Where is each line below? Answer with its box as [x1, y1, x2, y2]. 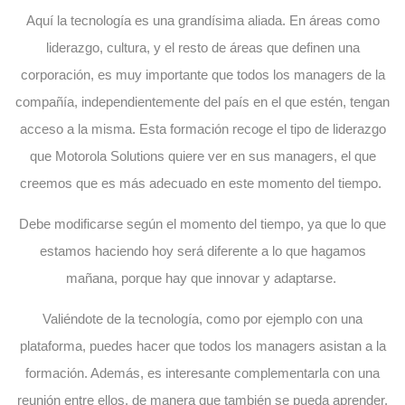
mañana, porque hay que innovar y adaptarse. [65, 269, 340, 286]
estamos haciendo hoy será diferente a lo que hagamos [39, 242, 366, 259]
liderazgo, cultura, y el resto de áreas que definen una [45, 39, 360, 55]
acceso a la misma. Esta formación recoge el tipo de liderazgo [19, 120, 386, 137]
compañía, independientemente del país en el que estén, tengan [15, 93, 390, 109]
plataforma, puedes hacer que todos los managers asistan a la [19, 337, 386, 353]
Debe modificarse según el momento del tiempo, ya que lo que [19, 215, 386, 231]
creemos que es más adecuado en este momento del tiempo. [20, 174, 385, 191]
